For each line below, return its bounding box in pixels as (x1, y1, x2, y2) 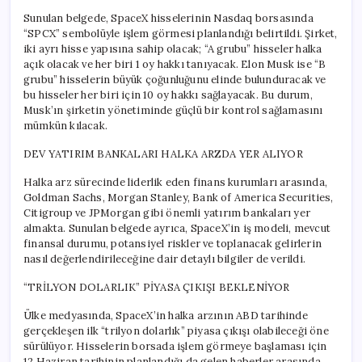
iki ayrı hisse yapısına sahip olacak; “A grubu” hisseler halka (23, 41, 322, 56)
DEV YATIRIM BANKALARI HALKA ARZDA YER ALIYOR (23, 146, 303, 161)
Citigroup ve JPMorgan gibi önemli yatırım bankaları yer (23, 205, 311, 220)
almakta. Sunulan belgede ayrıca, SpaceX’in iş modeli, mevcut (23, 221, 330, 235)
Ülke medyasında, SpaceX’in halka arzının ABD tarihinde (23, 308, 308, 322)
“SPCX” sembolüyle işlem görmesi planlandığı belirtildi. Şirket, (23, 26, 338, 40)
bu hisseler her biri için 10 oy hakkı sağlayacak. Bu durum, (23, 87, 313, 102)
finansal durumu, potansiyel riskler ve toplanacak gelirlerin (23, 236, 322, 250)
